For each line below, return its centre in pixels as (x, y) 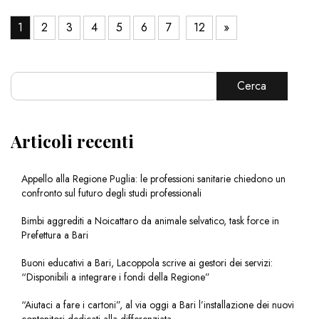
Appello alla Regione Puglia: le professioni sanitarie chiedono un (153, 178)
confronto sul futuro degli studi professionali (111, 193)
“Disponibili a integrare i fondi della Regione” (116, 277)
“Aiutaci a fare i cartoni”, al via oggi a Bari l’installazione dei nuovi (158, 304)
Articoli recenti (72, 141)
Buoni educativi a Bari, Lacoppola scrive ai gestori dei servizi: (147, 262)
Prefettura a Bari (55, 235)
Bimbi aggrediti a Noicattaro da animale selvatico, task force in (150, 220)
